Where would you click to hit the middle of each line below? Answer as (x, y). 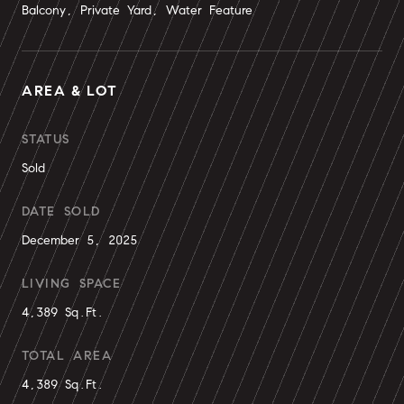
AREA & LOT (70, 91)
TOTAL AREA (67, 356)
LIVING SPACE (72, 284)
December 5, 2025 (79, 240)
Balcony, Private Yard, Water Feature (137, 10)
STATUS (46, 139)
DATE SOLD (61, 211)
